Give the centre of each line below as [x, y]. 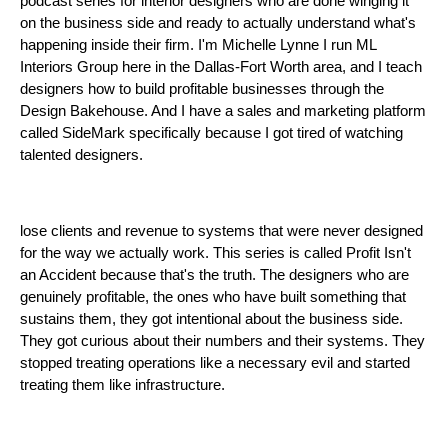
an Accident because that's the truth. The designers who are [214, 275]
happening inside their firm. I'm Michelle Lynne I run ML [198, 45]
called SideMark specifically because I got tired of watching [211, 133]
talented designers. [81, 155]
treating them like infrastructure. [122, 385]
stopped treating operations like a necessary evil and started [215, 363]
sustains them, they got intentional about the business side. [211, 319]
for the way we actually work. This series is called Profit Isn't [215, 253]
